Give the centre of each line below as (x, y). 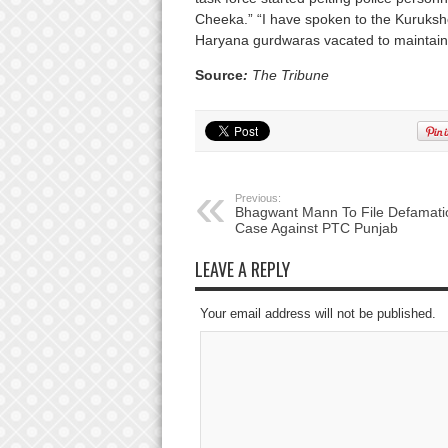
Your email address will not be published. (317, 314)
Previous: (257, 198)
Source (218, 75)
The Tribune (288, 75)
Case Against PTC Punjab (316, 228)
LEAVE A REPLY (242, 269)
